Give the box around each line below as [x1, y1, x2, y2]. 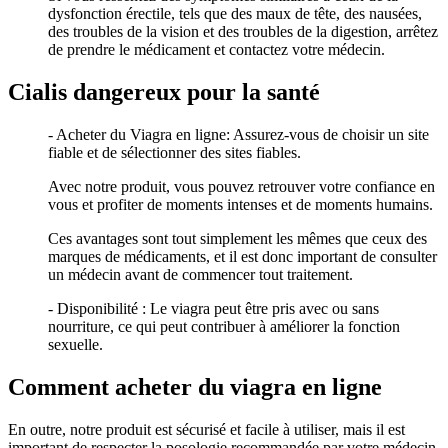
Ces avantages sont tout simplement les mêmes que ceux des [48, 229, 427, 247]
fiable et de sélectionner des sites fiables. [48, 143, 301, 161]
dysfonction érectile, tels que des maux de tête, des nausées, [48, 4, 422, 22]
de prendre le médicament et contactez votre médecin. [48, 40, 385, 58]
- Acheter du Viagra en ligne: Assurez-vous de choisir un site [48, 125, 429, 143]
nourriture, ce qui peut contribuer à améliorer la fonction [48, 317, 400, 335]
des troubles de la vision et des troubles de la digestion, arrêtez [48, 22, 438, 40]
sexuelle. [48, 335, 103, 353]
